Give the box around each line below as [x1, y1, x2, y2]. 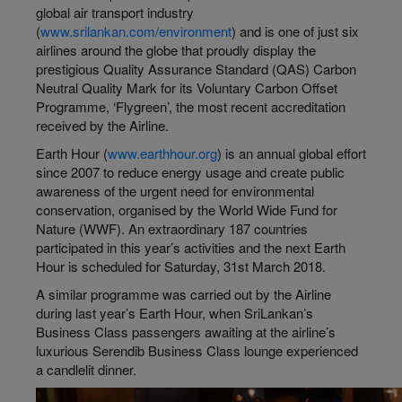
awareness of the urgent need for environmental [36, 181, 314, 200]
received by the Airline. [36, 116, 169, 135]
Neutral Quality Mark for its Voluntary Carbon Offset [36, 78, 337, 97]
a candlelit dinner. [36, 360, 136, 379]
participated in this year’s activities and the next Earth [36, 238, 345, 257]
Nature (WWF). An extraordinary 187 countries [36, 219, 308, 238]
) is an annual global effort [217, 144, 366, 162]
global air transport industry [36, 3, 194, 22]
